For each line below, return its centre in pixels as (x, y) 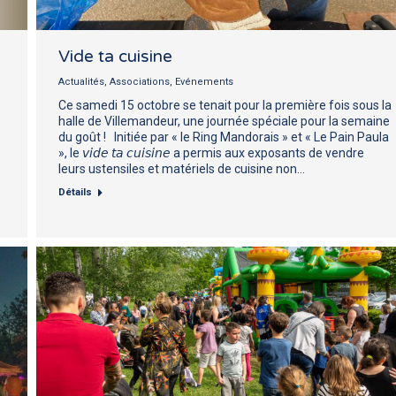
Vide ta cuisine (115, 56)
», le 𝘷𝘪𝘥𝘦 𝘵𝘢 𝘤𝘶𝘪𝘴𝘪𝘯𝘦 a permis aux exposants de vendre (211, 152)
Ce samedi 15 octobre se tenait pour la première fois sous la (225, 105)
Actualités (81, 81)
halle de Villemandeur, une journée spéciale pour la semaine (224, 121)
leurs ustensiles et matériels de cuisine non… (182, 168)
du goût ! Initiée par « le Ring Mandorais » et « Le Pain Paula (224, 137)
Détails (75, 192)
